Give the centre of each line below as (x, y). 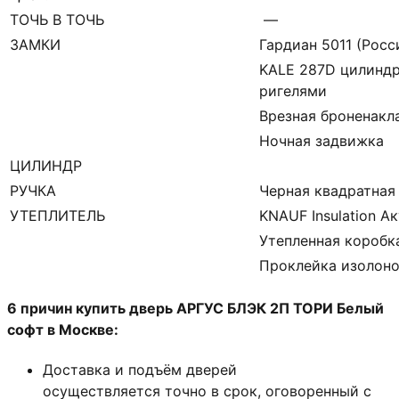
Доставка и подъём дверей (140, 370)
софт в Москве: (63, 329)
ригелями (293, 90)
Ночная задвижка (322, 140)
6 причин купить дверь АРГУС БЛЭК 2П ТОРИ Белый (195, 308)
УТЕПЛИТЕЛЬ (57, 215)
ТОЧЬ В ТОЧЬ (57, 19)
